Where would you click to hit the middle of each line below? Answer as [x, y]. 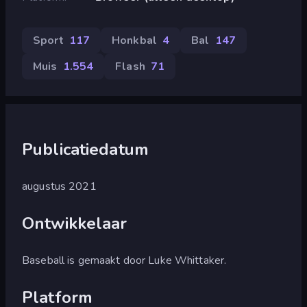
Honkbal [134, 40]
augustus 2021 [59, 186]
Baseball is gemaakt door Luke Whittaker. [124, 260]
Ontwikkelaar [75, 223]
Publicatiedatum [85, 149]
